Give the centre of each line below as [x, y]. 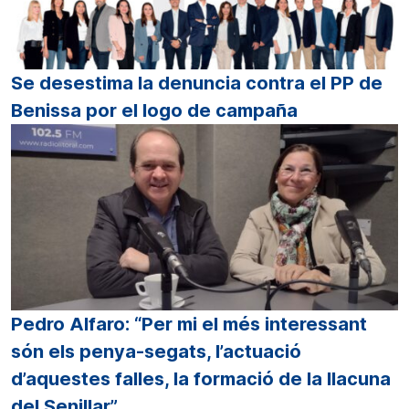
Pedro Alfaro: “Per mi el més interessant [189, 324]
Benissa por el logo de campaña [154, 111]
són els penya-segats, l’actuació [156, 351]
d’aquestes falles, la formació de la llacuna [201, 378]
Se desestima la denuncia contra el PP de [197, 84]
